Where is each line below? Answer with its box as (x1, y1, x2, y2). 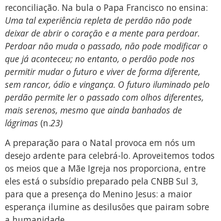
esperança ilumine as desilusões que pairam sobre (5, 201, 209, 213)
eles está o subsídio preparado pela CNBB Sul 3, (5, 175, 198, 187)
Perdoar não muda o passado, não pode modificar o (5, 39, 208, 52)
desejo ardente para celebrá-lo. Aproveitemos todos (5, 149, 215, 162)
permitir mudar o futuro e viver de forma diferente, (5, 65, 200, 77)
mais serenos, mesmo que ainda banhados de (5, 104, 182, 116)
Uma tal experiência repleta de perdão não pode (5, 14, 192, 26)
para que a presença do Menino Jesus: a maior (5, 188, 192, 200)
